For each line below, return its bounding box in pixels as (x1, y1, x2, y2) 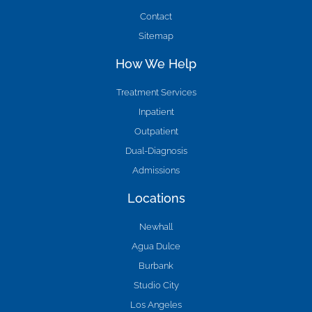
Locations (127, 190, 185, 205)
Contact (140, 10, 172, 22)
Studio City (133, 279, 179, 290)
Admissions (132, 164, 180, 175)
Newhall (139, 221, 173, 232)
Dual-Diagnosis (125, 145, 187, 156)
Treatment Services (116, 86, 196, 97)
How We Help (116, 56, 196, 71)
